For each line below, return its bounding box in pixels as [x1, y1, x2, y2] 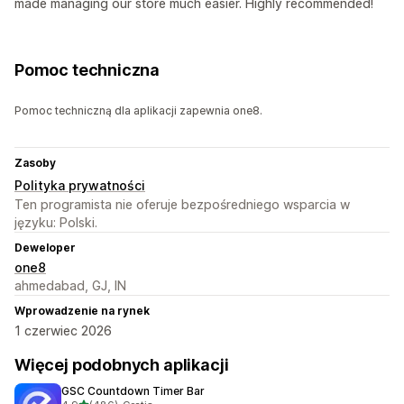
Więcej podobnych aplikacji [14, 355, 229, 375]
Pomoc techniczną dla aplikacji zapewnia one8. [14, 104, 262, 118]
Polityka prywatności [14, 178, 145, 194]
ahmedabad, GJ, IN [14, 278, 126, 294]
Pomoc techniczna [14, 60, 161, 80]
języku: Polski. [14, 215, 97, 231]
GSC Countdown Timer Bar [61, 384, 205, 399]
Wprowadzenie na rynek [14, 304, 150, 318]
